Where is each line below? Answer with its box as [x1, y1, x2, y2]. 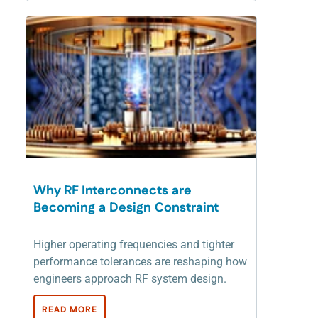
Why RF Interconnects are [33, 181, 192, 200]
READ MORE [42, 303, 97, 316]
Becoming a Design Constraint [33, 198, 219, 217]
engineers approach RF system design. [33, 271, 229, 285]
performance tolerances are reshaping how [33, 254, 247, 268]
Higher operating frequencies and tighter [33, 237, 234, 251]
